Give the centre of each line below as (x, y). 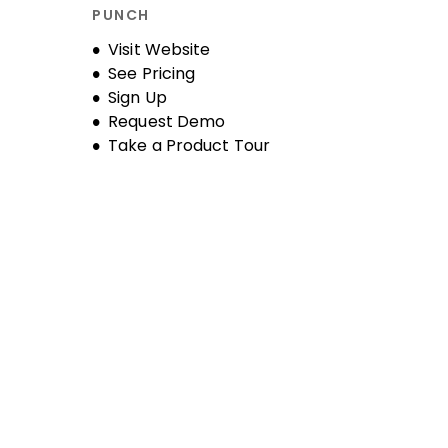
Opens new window (168, 48)
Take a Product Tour (189, 145)
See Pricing (152, 73)
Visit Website (159, 49)
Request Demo (167, 121)
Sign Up (137, 97)
